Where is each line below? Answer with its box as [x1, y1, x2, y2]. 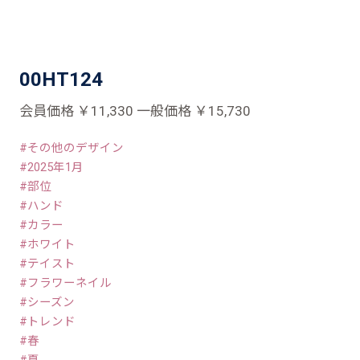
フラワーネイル [27, 276, 112, 290]
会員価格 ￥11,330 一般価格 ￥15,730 [19, 102, 252, 119]
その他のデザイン [27, 141, 125, 155]
